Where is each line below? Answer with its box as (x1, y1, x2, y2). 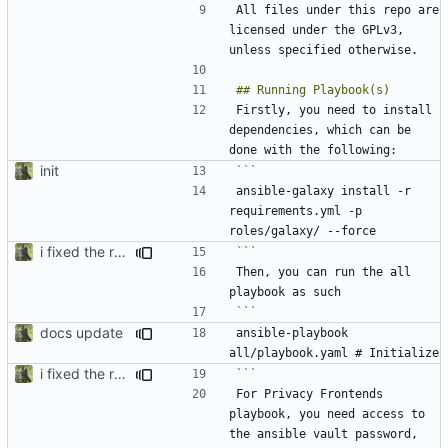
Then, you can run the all (236, 264, 411, 279)
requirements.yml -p (229, 203, 362, 218)
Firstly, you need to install (236, 102, 432, 117)
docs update (40, 323, 123, 341)
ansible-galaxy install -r (236, 183, 411, 198)
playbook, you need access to (229, 406, 425, 421)
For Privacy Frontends (236, 386, 383, 401)
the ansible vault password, (229, 426, 418, 441)
